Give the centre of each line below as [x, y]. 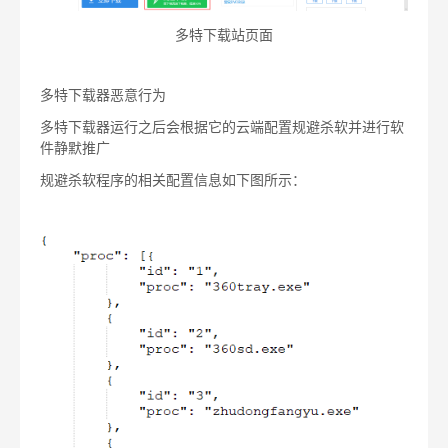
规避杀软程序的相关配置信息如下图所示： [173, 180]
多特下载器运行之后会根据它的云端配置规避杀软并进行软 [222, 127]
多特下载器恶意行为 [103, 95]
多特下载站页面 [224, 35]
